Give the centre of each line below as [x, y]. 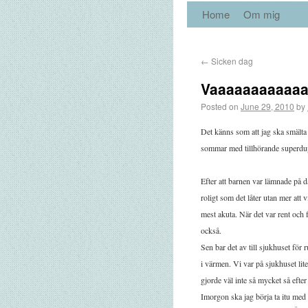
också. [211, 230]
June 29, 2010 [267, 106]
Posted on [220, 106]
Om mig [262, 14]
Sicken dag [231, 61]
